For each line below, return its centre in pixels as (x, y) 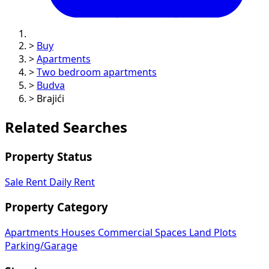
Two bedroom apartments (97, 72)
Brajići (50, 98)
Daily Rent (72, 182)
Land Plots (213, 232)
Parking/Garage (41, 245)
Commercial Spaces (144, 232)
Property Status (48, 156)
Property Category (56, 207)
